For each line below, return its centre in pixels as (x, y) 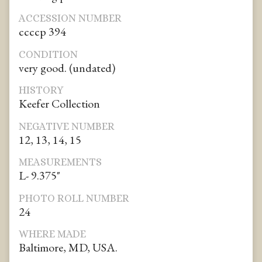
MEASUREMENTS (60, 162)
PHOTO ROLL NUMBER (74, 198)
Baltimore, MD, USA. (68, 248)
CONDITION (48, 54)
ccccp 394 (42, 32)
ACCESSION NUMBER (70, 18)
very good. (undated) (67, 68)
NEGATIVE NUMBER (67, 126)
